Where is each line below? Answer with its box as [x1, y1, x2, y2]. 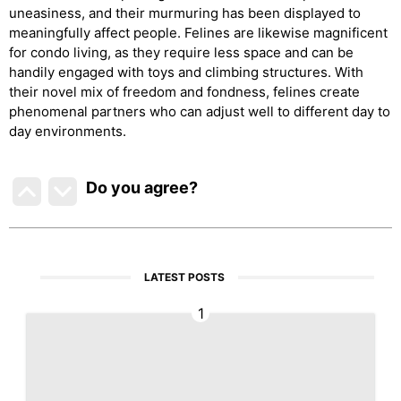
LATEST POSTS [144, 269, 226, 284]
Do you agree [86, 177, 190, 197]
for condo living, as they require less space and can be [9, 43, 354, 61]
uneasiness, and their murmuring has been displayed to [9, 4, 361, 21]
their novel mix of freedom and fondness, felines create [9, 82, 360, 100]
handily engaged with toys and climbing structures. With [9, 63, 363, 81]
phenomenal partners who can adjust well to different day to [9, 102, 390, 120]
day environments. [9, 122, 126, 140]
